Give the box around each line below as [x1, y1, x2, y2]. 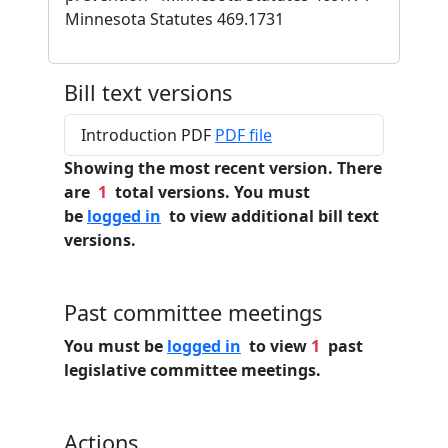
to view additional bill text [161, 205, 379, 227]
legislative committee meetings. [64, 359, 321, 381]
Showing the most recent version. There [64, 157, 382, 179]
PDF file [215, 124, 272, 146]
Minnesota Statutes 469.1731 [65, 8, 284, 30]
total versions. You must [107, 181, 310, 203]
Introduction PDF [81, 124, 215, 146]
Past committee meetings [64, 298, 322, 327]
